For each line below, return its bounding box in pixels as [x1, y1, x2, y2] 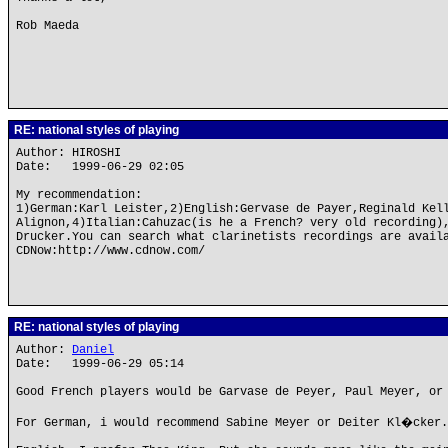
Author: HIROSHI [16, 146, 128, 160]
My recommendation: [16, 188, 142, 202]
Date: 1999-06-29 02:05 [16, 160, 184, 174]
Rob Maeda [16, 19, 79, 33]
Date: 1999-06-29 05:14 [16, 357, 184, 371]
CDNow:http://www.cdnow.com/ [16, 244, 205, 258]
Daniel [72, 343, 114, 357]
